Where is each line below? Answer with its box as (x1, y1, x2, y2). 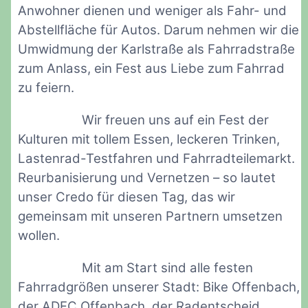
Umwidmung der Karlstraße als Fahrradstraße (18, 41, 295, 57)
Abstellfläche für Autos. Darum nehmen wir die (18, 21, 299, 38)
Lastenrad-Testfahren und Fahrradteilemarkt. (18, 150, 295, 166)
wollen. (18, 227, 60, 243)
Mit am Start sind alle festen (82, 260, 254, 276)
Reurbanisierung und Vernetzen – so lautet (18, 169, 276, 186)
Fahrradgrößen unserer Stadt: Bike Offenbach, (18, 279, 300, 296)
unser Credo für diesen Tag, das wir (18, 188, 235, 205)
